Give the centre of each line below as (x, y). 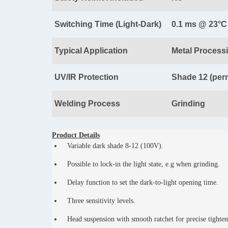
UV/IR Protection (87, 77)
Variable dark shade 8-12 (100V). (115, 146)
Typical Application (91, 51)
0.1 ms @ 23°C (199, 24)
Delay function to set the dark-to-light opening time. (143, 183)
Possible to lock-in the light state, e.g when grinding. (144, 164)
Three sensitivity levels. (101, 201)
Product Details (76, 135)
